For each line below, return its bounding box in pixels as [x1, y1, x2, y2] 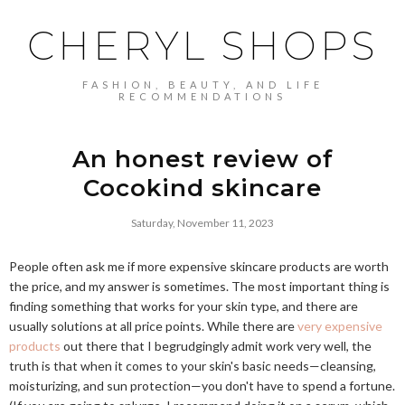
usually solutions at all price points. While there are [9, 318, 297, 334]
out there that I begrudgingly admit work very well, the [61, 338, 372, 353]
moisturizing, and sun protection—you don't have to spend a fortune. [9, 378, 395, 393]
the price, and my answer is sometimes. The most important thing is [9, 278, 390, 294]
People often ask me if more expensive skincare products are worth [9, 259, 389, 274]
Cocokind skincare [83, 174, 322, 202]
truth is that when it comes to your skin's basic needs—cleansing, [9, 358, 376, 373]
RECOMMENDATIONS [118, 90, 287, 102]
